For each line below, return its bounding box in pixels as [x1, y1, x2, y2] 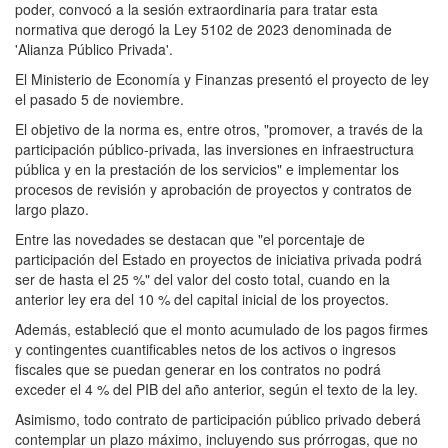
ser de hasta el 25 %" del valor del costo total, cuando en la [15, 268, 390, 289]
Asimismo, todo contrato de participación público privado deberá [15, 408, 421, 429]
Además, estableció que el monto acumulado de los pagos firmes [15, 318, 428, 339]
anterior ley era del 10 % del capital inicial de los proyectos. [15, 288, 389, 309]
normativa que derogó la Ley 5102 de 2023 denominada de [15, 18, 392, 39]
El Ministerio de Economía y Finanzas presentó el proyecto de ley [15, 68, 429, 89]
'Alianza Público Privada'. [15, 38, 173, 59]
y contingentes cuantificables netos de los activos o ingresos [15, 338, 396, 359]
